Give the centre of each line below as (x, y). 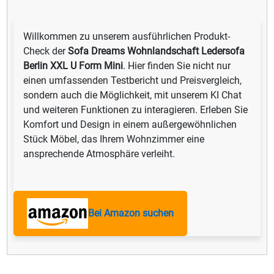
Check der (46, 51)
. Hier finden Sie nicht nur (177, 66)
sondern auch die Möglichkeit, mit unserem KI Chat (133, 95)
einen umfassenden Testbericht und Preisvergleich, (133, 80)
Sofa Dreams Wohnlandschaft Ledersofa (157, 51)
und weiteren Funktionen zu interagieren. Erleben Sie (136, 110)
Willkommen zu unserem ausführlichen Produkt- (127, 36)
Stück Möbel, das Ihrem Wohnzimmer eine (114, 139)
